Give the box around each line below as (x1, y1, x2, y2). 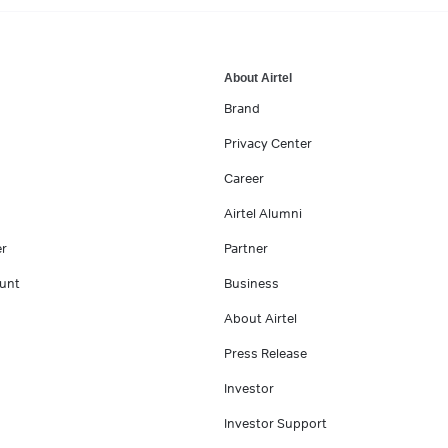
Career (224, 170, 264, 187)
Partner (224, 240, 268, 257)
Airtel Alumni (224, 205, 302, 222)
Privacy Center (224, 135, 312, 152)
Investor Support (224, 415, 327, 432)
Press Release (224, 345, 307, 362)
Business (224, 275, 279, 292)
